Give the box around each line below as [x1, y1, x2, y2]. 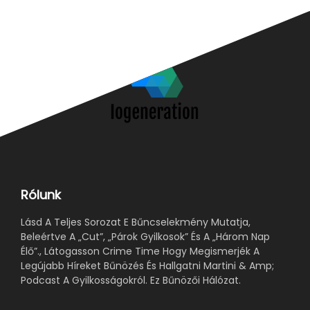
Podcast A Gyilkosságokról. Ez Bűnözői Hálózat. [21, 273, 241, 287]
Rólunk [21, 185, 61, 203]
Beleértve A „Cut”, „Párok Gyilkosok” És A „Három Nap [21, 229, 270, 244]
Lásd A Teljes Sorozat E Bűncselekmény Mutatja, [21, 215, 250, 229]
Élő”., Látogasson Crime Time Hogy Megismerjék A [21, 244, 259, 258]
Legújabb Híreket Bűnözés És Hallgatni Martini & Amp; [21, 258, 274, 273]
